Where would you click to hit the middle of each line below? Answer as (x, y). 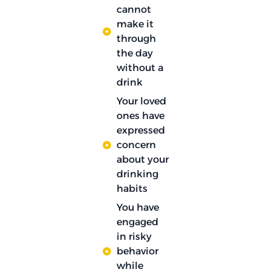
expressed (141, 130)
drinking (137, 174)
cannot (134, 9)
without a (140, 67)
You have (138, 207)
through (136, 38)
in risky (134, 236)
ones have (140, 115)
